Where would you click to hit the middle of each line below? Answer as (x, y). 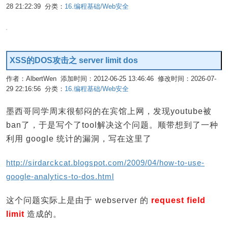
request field (178, 201)
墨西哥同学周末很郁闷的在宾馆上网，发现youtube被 (109, 111)
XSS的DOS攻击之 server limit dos (74, 61)
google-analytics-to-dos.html (60, 177)
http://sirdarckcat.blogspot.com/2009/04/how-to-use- (105, 163)
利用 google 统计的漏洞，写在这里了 (79, 139)
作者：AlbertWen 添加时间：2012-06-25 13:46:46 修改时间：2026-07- (111, 79)
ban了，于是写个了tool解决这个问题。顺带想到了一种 (112, 125)
